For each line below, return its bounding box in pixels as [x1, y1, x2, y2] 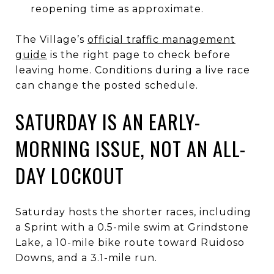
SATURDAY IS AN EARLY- [15, 106, 201, 136]
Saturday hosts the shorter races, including [15, 206, 251, 218]
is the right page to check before [47, 48, 231, 61]
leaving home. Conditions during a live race [15, 64, 250, 76]
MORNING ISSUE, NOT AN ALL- [15, 133, 246, 163]
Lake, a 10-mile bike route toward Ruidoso [15, 236, 245, 248]
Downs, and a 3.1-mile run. [15, 251, 157, 264]
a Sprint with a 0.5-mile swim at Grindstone [15, 221, 249, 233]
